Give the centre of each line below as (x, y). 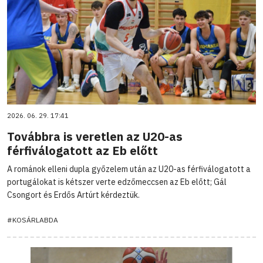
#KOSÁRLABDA (33, 220)
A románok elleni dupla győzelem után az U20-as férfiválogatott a (129, 169)
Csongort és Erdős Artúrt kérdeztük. (73, 195)
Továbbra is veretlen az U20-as (95, 136)
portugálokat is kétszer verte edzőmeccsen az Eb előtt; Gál (117, 182)
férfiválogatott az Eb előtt (82, 150)
